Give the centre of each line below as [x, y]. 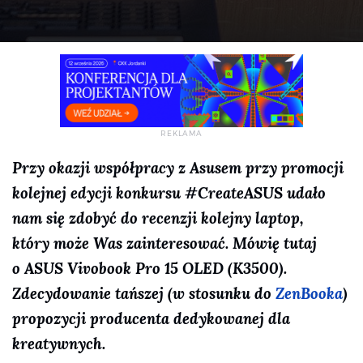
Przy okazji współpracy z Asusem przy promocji [178, 168]
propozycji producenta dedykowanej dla [151, 318]
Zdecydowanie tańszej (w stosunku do [144, 293]
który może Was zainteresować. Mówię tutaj [164, 243]
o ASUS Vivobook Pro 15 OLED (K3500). [149, 268]
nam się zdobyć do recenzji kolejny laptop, [158, 218]
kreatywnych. [59, 344]
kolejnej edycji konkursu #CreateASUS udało [169, 193]
